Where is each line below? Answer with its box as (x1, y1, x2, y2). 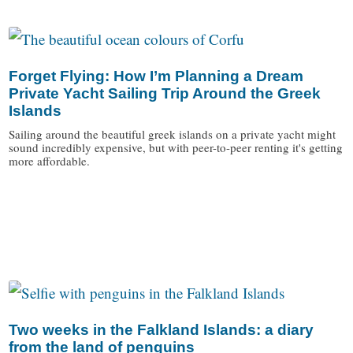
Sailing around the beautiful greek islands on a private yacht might (9, 126, 336, 143)
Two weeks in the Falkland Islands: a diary (9, 321, 314, 339)
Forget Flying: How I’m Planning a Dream (9, 68, 304, 85)
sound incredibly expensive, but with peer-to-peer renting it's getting (9, 139, 344, 156)
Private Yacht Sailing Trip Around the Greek (9, 85, 321, 102)
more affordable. (9, 153, 91, 169)
